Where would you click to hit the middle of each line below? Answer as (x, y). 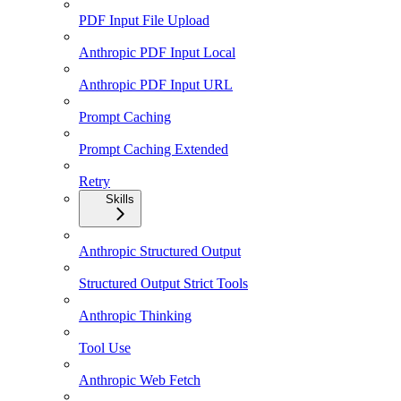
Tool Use (105, 347)
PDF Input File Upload (144, 20)
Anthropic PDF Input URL (156, 84)
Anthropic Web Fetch (140, 380)
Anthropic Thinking (135, 315)
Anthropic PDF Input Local (157, 52)
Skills (120, 199)
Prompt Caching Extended (154, 149)
